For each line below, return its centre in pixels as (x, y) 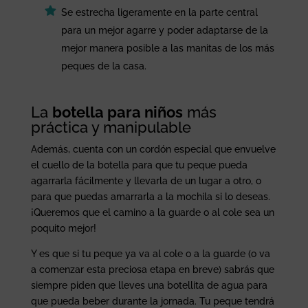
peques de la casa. (103, 66)
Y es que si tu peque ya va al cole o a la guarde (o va (150, 253)
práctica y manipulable (111, 127)
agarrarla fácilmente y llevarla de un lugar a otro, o (146, 180)
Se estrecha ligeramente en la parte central (159, 12)
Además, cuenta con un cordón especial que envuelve (153, 149)
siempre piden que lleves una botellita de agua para (149, 285)
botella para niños (117, 112)
